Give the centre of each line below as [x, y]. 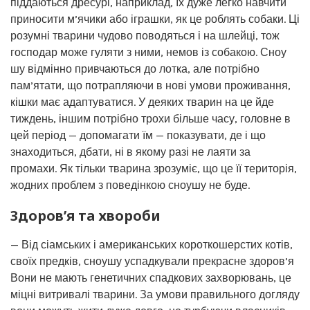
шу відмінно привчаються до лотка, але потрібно [135, 69]
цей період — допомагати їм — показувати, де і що [138, 135]
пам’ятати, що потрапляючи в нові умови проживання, [151, 85]
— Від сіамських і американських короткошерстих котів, [152, 245]
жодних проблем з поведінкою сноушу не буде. [130, 185]
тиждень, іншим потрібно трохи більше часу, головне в [151, 119]
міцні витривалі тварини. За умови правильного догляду [155, 294]
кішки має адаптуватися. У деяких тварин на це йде [142, 102]
